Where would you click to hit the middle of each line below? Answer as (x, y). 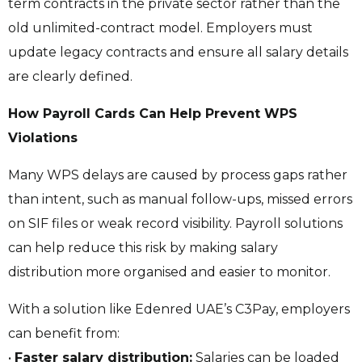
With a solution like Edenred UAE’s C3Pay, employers (179, 309)
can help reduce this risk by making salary (143, 248)
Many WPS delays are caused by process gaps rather (178, 175)
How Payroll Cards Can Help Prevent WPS (153, 114)
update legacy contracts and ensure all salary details (178, 53)
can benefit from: (65, 334)
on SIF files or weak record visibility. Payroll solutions (175, 224)
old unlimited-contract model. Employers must (160, 28)
